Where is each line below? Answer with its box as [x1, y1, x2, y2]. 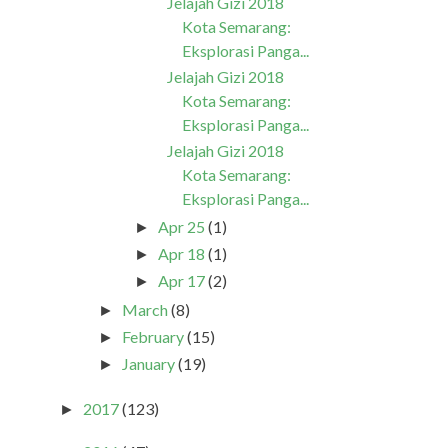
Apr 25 [157, 216, 205, 236]
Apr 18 [157, 243, 205, 263]
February [122, 326, 185, 346]
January [122, 353, 176, 373]
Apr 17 [157, 270, 205, 290]
